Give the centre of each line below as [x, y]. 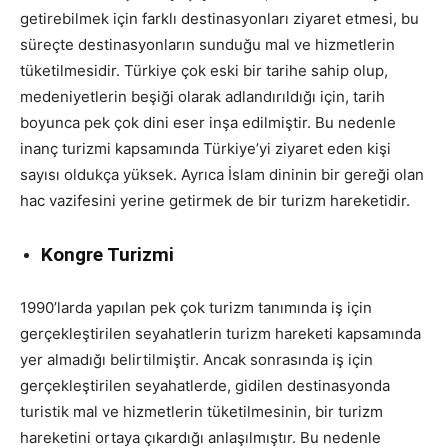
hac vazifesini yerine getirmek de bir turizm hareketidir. [215, 200]
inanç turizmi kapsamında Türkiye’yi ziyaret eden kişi [205, 148]
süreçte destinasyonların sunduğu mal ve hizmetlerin [207, 44]
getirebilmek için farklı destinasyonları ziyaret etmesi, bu [219, 18]
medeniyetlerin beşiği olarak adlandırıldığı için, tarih [202, 96]
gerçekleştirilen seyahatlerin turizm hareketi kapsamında [220, 333]
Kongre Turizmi [107, 254]
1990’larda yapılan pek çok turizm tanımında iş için [196, 307]
